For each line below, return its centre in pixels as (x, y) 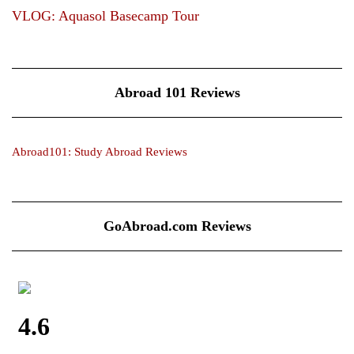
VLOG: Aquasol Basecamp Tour (105, 15)
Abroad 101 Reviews (177, 92)
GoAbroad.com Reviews (177, 226)
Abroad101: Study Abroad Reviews (100, 151)
